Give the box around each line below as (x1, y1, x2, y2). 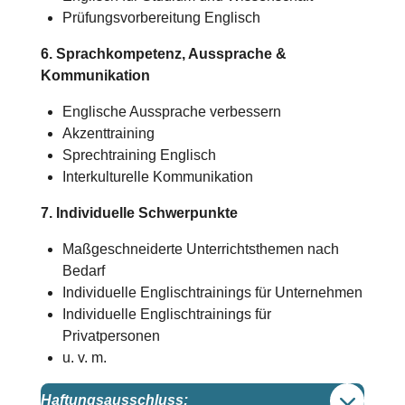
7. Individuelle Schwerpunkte (40, 205, 238, 221)
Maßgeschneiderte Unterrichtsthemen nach (61, 241, 339, 258)
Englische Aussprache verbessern (61, 104, 281, 120)
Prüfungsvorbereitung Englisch (61, 10, 260, 26)
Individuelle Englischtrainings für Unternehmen (61, 285, 363, 301)
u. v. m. (61, 350, 107, 366)
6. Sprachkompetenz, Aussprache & (40, 46, 287, 62)
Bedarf (61, 263, 105, 279)
